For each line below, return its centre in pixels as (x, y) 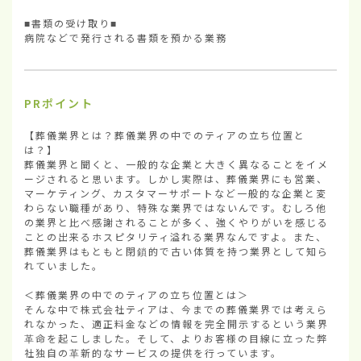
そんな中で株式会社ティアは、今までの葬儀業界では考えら (176, 309)
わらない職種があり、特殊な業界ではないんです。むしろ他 (176, 207)
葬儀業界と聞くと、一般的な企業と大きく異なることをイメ (176, 164)
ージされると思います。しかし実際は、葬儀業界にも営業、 (176, 178)
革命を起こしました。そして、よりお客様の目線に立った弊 (176, 338)
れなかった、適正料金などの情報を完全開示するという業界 (176, 323)
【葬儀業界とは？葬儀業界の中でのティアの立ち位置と (165, 135)
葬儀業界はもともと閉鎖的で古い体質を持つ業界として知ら (176, 251)
